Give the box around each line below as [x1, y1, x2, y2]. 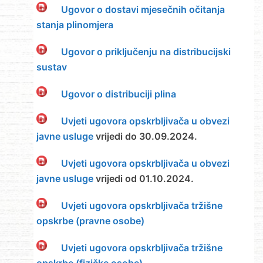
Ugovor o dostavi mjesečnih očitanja [60, 4, 225, 16]
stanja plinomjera [36, 19, 113, 31]
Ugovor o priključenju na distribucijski [60, 46, 231, 58]
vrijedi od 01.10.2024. [93, 173, 194, 185]
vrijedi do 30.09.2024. [93, 130, 197, 143]
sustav [36, 61, 67, 73]
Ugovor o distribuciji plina [60, 88, 176, 100]
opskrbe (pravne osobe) [36, 215, 144, 227]
